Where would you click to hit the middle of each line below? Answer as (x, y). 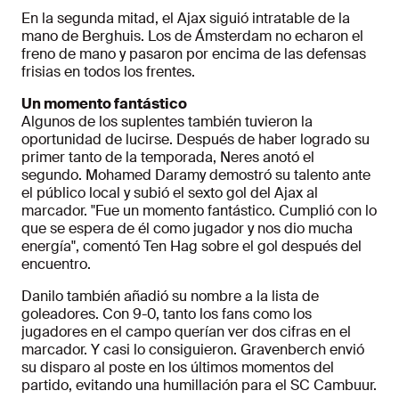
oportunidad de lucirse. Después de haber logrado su (195, 140)
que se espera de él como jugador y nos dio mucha (187, 229)
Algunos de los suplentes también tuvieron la (167, 122)
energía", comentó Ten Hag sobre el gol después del (191, 247)
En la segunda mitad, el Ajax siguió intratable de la (186, 19)
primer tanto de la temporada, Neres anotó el (168, 158)
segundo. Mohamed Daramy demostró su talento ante (196, 175)
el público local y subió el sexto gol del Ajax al (170, 193)
